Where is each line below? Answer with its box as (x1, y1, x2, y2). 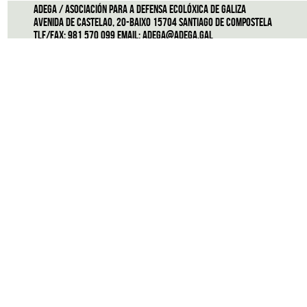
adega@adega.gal (143, 28, 213, 42)
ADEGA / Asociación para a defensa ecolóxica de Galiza (34, 2, 246, 16)
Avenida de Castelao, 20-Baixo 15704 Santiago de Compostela (34, 15, 272, 29)
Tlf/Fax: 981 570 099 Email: (34, 28, 143, 42)
